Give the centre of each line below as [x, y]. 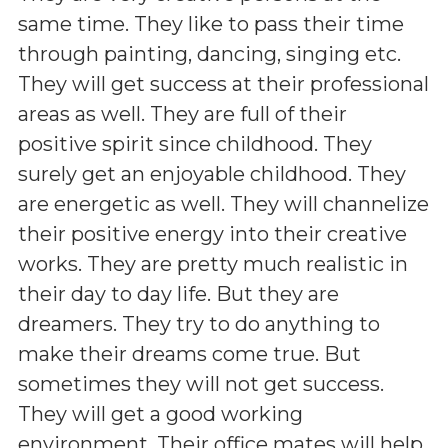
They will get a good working [160, 413]
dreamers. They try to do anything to [199, 323]
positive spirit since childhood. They [195, 143]
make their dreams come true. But [189, 353]
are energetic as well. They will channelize [223, 203]
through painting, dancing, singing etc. [209, 53]
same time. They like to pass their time [211, 23]
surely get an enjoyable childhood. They [212, 173]
